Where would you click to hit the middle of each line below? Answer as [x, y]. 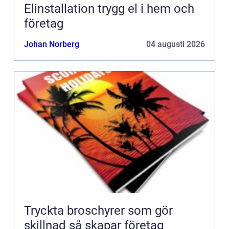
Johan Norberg [52, 44]
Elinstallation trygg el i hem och [61, 9]
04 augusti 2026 [176, 44]
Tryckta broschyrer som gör [98, 211]
